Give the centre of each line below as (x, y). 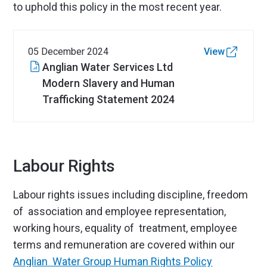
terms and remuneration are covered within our (124, 245)
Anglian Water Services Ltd (108, 67)
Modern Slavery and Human (109, 83)
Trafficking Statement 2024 (109, 99)
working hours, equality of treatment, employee (125, 228)
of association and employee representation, (120, 211)
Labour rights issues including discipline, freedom (131, 195)
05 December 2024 (69, 52)
